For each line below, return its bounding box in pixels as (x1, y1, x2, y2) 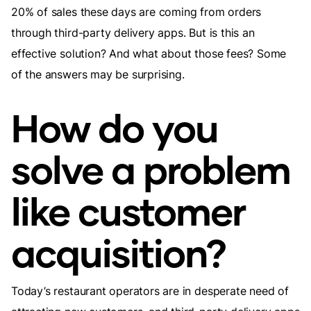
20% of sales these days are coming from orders (11, 5, 262, 19)
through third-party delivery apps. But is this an (11, 26, 255, 40)
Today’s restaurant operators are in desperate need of (11, 284, 289, 299)
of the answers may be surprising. (11, 67, 185, 82)
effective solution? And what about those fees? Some (11, 47, 287, 61)
